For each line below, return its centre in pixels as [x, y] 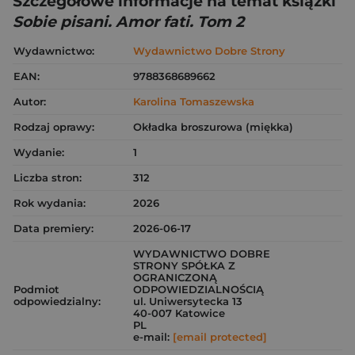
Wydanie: [39, 152]
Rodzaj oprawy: [54, 127]
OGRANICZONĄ [175, 277]
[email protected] [220, 337]
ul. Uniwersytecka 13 [188, 301]
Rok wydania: [50, 203]
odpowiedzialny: [57, 301]
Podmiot [36, 289]
